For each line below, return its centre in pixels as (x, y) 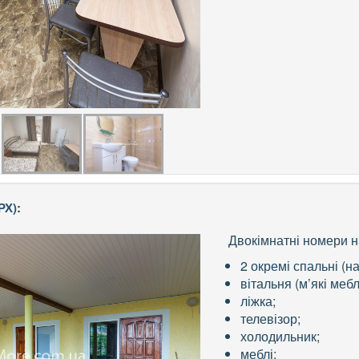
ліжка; (258, 301)
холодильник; (280, 337)
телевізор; (271, 319)
